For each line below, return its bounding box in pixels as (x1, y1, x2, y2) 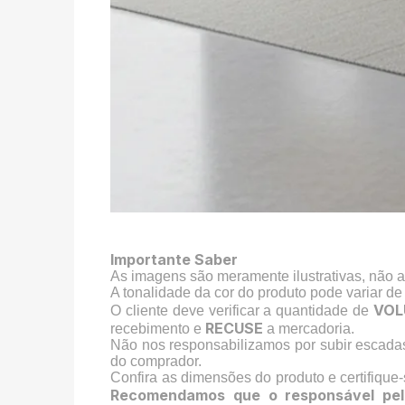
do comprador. (110, 353, 202, 370)
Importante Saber (110, 250, 239, 269)
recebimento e (110, 321, 206, 337)
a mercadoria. (263, 321, 355, 337)
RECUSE (205, 319, 264, 338)
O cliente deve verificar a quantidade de (110, 303, 373, 319)
